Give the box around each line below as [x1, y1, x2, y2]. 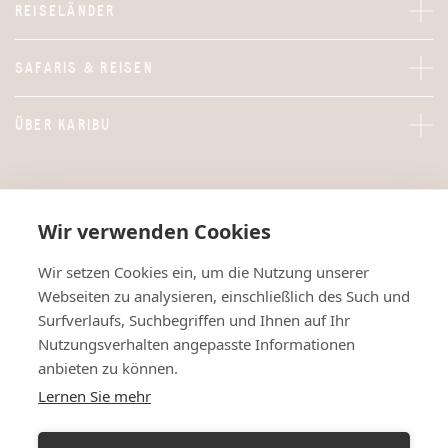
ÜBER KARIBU [15, 115, 112, 134]
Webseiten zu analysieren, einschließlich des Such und [38, 286, 410, 306]
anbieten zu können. [38, 358, 178, 378]
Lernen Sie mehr [38, 386, 151, 406]
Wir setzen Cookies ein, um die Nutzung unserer [38, 262, 369, 282]
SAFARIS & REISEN [15, 58, 154, 77]
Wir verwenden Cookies [38, 218, 271, 245]
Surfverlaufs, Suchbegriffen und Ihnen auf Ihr [38, 310, 350, 330]
